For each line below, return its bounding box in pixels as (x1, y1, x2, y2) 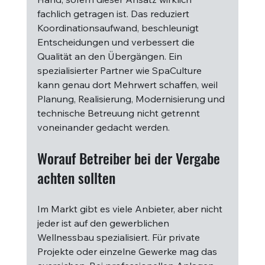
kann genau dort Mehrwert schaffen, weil (37, 79, 220, 91)
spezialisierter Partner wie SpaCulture (37, 64, 204, 76)
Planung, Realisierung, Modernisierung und (37, 93, 227, 105)
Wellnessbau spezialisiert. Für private (37, 231, 202, 243)
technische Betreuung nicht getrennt (37, 107, 202, 119)
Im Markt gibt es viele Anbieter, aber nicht (37, 203, 225, 215)
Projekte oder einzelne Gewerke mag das (37, 245, 219, 257)
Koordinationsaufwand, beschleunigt (37, 22, 201, 34)
